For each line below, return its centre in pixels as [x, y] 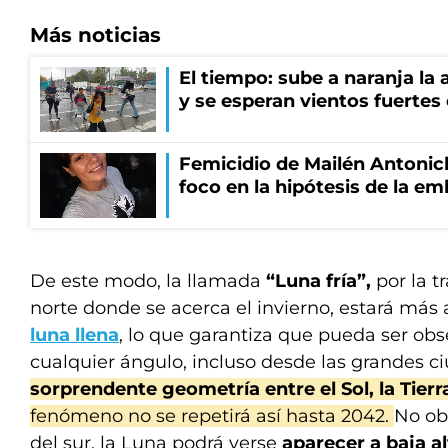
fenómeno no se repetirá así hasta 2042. [212, 416]
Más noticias [95, 35]
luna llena [74, 335]
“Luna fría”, [318, 281]
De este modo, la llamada [148, 281]
